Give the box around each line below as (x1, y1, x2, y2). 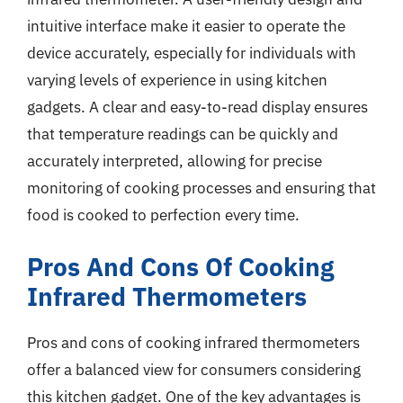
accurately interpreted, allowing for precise (27, 151, 322, 171)
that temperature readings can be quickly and (27, 124, 338, 144)
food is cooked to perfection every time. (27, 205, 300, 225)
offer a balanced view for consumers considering (27, 359, 361, 380)
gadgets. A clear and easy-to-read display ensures (27, 97, 368, 117)
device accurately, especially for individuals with (27, 43, 356, 63)
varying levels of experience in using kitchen (27, 70, 327, 90)
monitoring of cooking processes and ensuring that (27, 178, 376, 198)
